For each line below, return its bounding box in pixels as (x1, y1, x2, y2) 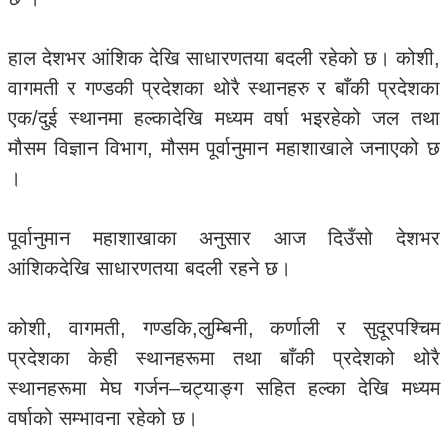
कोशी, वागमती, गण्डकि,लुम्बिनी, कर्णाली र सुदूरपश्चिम (8, 317, 440, 339)
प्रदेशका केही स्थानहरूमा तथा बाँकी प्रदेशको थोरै (8, 347, 440, 369)
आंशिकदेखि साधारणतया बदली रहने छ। (8, 257, 291, 279)
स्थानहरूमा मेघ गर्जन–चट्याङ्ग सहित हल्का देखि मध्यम (8, 377, 440, 399)
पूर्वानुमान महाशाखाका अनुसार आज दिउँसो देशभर (8, 227, 440, 249)
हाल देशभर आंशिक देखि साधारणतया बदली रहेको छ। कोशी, (8, 47, 440, 69)
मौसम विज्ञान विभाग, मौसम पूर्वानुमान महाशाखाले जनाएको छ (8, 137, 440, 159)
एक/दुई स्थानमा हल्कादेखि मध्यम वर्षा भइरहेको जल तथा (8, 107, 440, 129)
